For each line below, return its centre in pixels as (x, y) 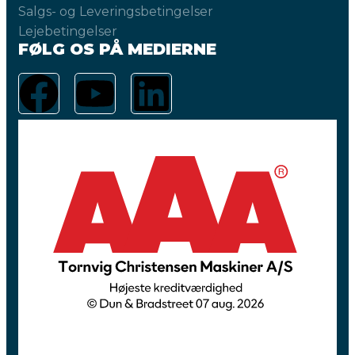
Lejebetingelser (68, 31)
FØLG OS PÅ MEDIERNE (117, 49)
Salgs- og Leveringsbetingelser (116, 11)
